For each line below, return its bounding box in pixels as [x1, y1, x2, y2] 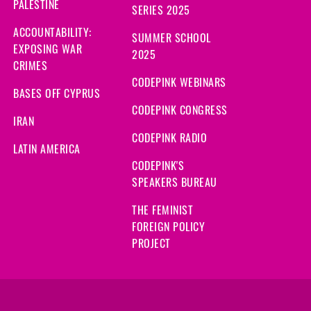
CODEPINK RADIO [132, 128, 207, 146]
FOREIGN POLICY [132, 217, 205, 235]
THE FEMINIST [132, 201, 193, 218]
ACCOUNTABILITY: [13, 23, 92, 40]
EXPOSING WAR [13, 40, 82, 57]
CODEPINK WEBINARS [132, 73, 226, 90]
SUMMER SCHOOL [132, 28, 211, 46]
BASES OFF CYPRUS [13, 84, 100, 101]
